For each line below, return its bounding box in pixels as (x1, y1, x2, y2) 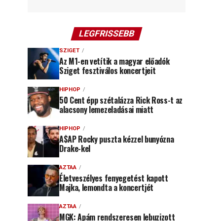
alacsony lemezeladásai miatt (59, 104, 154, 115)
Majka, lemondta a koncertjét (59, 182, 154, 193)
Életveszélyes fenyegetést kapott (59, 172, 168, 184)
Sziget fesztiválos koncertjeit (59, 65, 156, 76)
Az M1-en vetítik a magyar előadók (59, 55, 170, 67)
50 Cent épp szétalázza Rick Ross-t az (59, 94, 183, 106)
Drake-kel (59, 143, 91, 154)
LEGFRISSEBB (77, 29, 136, 38)
